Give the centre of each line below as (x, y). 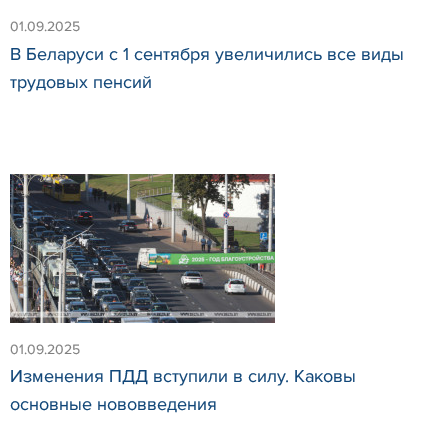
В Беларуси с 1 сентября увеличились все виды (207, 53)
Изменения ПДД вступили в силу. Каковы (183, 376)
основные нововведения (113, 404)
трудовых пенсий (81, 81)
